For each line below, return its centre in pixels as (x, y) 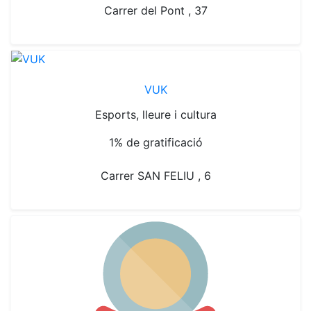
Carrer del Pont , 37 (155, 10)
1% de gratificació (155, 142)
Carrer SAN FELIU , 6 (155, 176)
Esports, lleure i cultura (155, 115)
